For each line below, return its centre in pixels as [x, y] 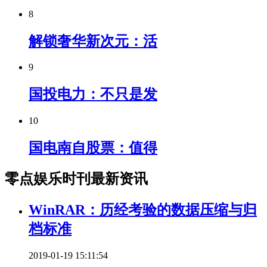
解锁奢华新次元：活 [93, 41]
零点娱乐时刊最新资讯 [76, 179]
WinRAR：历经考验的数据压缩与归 [143, 209]
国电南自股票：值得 [93, 148]
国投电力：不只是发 [93, 94]
